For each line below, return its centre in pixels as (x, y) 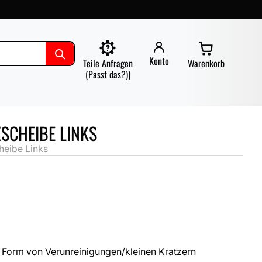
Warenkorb (206, 63)
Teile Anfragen (108, 63)
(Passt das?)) (108, 74)
